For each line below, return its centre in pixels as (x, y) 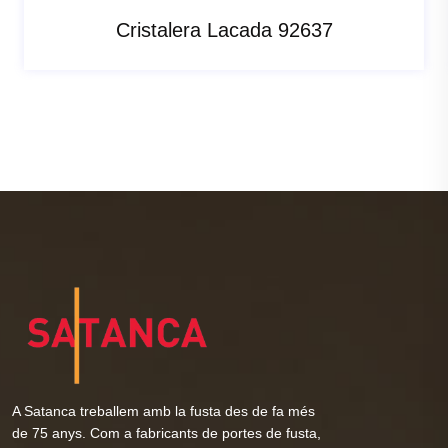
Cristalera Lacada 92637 (224, 29)
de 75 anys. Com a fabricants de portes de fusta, (166, 432)
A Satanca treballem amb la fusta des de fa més (163, 410)
